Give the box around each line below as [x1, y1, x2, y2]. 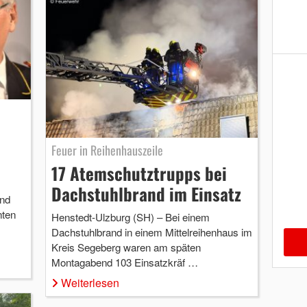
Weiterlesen [60, 275, 119, 291]
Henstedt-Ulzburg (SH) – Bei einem [51, 210, 210, 225]
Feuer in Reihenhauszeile [51, 141, 163, 160]
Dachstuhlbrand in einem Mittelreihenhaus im [51, 225, 252, 240]
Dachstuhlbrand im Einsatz [51, 181, 241, 207]
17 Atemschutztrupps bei [51, 160, 227, 186]
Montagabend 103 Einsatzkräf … [51, 255, 198, 270]
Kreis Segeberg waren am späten [51, 240, 201, 255]
